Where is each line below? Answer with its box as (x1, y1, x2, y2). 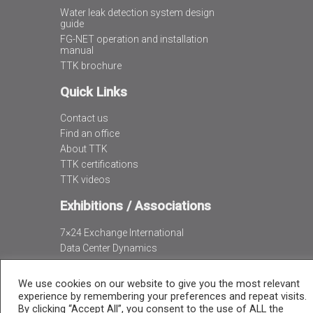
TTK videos (59, 174, 110, 186)
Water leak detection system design (59, 6, 214, 18)
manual (59, 44, 94, 56)
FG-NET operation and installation (59, 33, 208, 45)
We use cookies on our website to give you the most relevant (18, 277, 300, 290)
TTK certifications (59, 159, 138, 170)
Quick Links (59, 84, 127, 100)
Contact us (59, 112, 108, 124)
